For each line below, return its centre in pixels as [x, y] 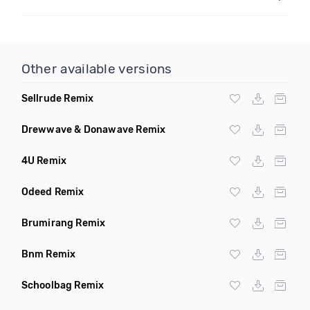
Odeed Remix [53, 192]
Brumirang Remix [63, 223]
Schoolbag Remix [63, 285]
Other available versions [97, 69]
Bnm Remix [48, 254]
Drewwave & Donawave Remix [93, 130]
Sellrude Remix [57, 99]
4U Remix [44, 161]
